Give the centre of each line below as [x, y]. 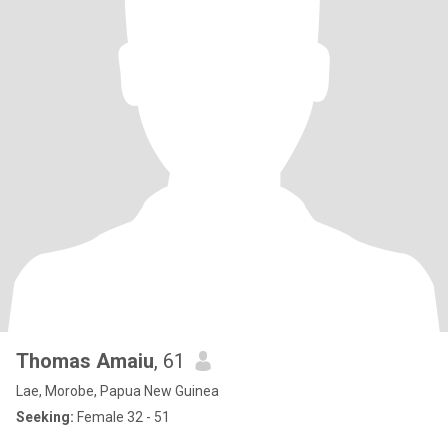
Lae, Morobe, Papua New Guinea [117, 391]
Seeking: [45, 417]
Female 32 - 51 [122, 417]
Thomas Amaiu [85, 361]
